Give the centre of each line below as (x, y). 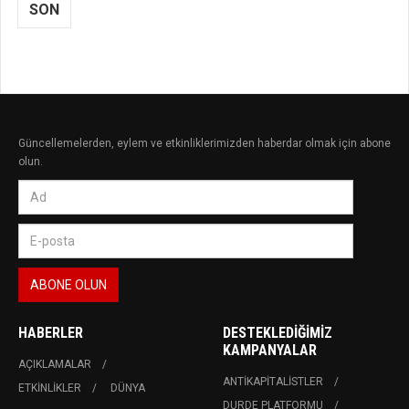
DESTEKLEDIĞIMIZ (278, 333)
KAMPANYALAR (270, 351)
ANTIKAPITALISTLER (273, 382)
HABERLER (51, 333)
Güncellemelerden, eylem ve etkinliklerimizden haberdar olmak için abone (204, 144)
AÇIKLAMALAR (55, 365)
